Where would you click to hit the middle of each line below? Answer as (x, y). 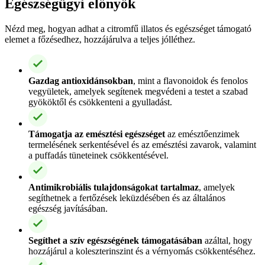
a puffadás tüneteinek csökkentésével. (98, 155)
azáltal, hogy (227, 240)
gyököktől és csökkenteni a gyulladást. (100, 102)
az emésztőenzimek (202, 134)
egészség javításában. (68, 208)
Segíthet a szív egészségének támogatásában (115, 240)
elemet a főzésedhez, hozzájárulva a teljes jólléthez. (100, 39)
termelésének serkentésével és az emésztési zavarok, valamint (142, 144)
